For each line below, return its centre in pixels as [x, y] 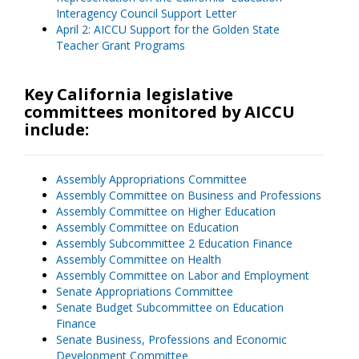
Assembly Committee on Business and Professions [189, 195]
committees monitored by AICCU [159, 112]
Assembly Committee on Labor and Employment [183, 275]
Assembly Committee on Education [147, 227]
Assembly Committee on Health [139, 259]
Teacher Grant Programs [121, 45]
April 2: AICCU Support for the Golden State [168, 29]
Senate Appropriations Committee [145, 291]
